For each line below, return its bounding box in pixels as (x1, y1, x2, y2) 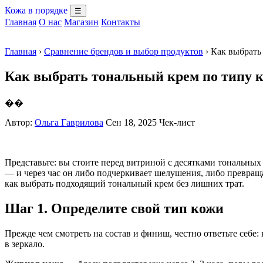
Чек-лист (159, 117, 195, 127)
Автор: (5, 117, 35, 127)
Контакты (101, 17, 140, 27)
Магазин (64, 17, 99, 27)
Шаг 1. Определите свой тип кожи (5, 200, 224, 216)
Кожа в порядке (5, 5, 68, 15)
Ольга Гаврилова (35, 117, 103, 127)
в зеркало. (5, 238, 45, 249)
